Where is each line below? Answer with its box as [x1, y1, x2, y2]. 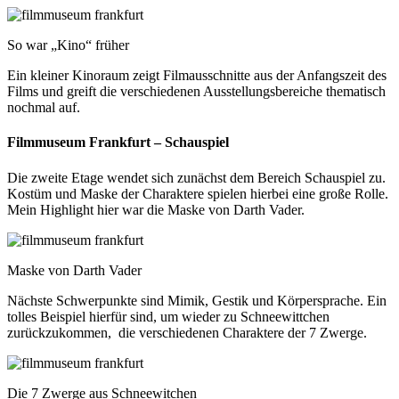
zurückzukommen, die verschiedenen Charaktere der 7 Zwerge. [7, 324, 367, 340]
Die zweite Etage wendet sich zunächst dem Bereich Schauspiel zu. [7, 169, 386, 185]
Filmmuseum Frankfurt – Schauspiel [7, 134, 229, 151]
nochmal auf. [7, 100, 80, 115]
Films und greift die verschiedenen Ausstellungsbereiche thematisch [7, 84, 386, 99]
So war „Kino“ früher [7, 37, 129, 53]
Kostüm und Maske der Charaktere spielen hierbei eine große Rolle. [7, 185, 388, 201]
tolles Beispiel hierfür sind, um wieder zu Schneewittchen [7, 308, 330, 324]
